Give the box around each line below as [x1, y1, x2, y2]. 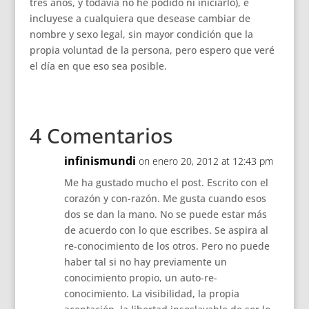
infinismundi [63, 153, 136, 168]
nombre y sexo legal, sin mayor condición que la [29, 28, 253, 41]
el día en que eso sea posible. [29, 59, 167, 72]
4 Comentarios [29, 121, 172, 150]
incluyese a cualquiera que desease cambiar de [29, 12, 250, 25]
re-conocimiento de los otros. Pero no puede [63, 239, 270, 252]
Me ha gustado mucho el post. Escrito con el [63, 176, 268, 189]
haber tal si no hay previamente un [63, 255, 227, 268]
